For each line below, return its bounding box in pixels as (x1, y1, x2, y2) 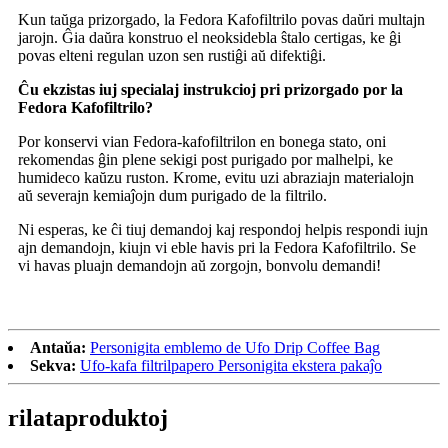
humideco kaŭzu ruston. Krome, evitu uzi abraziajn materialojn (18, 169, 414, 187)
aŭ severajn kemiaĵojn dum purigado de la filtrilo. (18, 187, 327, 205)
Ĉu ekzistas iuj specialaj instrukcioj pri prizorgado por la (18, 81, 403, 99)
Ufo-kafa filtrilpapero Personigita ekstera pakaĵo (80, 357, 382, 375)
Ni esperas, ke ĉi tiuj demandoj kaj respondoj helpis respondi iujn (18, 221, 428, 239)
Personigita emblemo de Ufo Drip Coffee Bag (90, 339, 380, 357)
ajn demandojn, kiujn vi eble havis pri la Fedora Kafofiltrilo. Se (18, 239, 416, 257)
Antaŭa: (30, 339, 86, 357)
